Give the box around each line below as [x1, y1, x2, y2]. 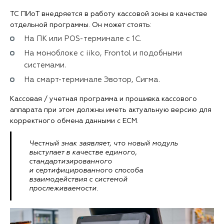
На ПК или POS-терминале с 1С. [24, 34, 141, 42]
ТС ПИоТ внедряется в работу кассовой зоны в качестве [10, 10, 207, 17]
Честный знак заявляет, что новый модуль [29, 139, 178, 147]
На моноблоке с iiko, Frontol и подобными [24, 49, 182, 57]
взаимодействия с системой [29, 175, 127, 183]
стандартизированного [29, 157, 112, 165]
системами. [24, 61, 66, 69]
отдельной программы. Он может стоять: [10, 21, 151, 28]
